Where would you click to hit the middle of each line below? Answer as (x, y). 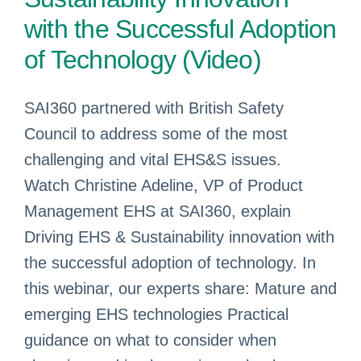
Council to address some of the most (156, 134)
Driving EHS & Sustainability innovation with (179, 237)
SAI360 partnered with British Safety (154, 108)
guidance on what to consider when (150, 340)
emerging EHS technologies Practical (156, 314)
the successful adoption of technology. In (170, 263)
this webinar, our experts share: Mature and (180, 288)
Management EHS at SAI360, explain (158, 211)
